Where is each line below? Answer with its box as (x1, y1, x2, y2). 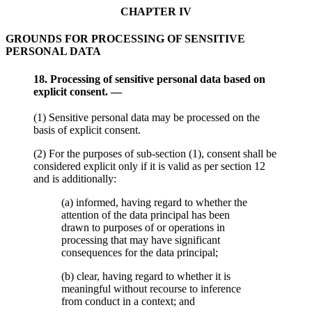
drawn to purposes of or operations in (61, 221, 225, 234)
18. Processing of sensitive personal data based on (33, 72, 265, 85)
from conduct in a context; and (61, 295, 195, 308)
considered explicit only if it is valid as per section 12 (33, 160, 265, 173)
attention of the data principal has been (61, 209, 230, 221)
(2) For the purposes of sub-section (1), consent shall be (33, 148, 276, 160)
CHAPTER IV (120, 6, 192, 17)
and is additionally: (33, 173, 116, 185)
